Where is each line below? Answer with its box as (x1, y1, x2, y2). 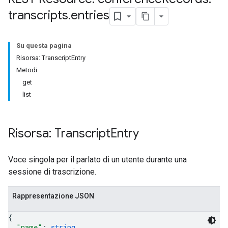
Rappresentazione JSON (12, 192, 94, 200)
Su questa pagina (16, 42, 72, 49)
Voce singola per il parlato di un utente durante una (8, 155, 187, 164)
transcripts (8, 8, 68, 23)
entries (71, 8, 109, 23)
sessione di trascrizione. (8, 167, 96, 177)
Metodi (16, 66, 37, 74)
